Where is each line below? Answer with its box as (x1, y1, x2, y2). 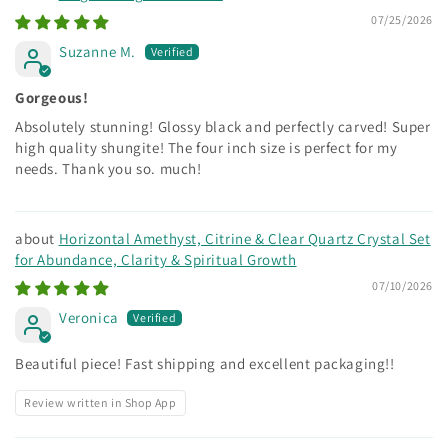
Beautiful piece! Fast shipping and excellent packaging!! (15, 353, 395, 373)
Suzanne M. (59, 41, 136, 61)
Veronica (59, 307, 119, 327)
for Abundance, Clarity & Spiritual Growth (15, 249, 297, 269)
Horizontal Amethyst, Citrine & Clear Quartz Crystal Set (58, 228, 431, 248)
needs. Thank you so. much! (15, 158, 202, 178)
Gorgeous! (15, 87, 89, 107)
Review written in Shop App (24, 394, 177, 410)
